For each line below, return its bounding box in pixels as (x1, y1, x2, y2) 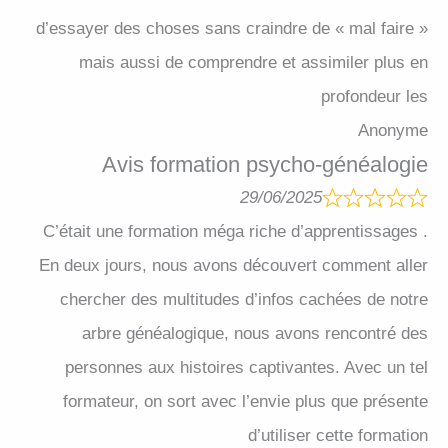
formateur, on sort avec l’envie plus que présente (63, 392, 428, 412)
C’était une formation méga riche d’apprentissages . (43, 222, 428, 242)
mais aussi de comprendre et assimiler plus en (79, 53, 428, 73)
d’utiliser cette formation (248, 426, 428, 446)
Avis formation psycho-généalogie (102, 152, 428, 178)
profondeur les (321, 87, 428, 107)
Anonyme (358, 121, 428, 141)
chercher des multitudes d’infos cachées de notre (60, 290, 428, 310)
